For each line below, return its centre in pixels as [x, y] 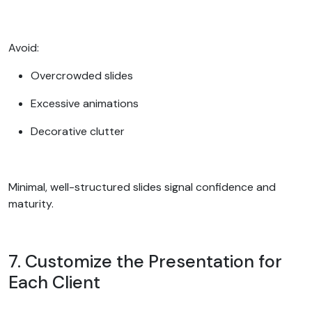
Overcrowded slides [83, 75]
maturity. [32, 203]
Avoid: [25, 47]
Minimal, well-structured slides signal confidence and [142, 187]
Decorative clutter [79, 131]
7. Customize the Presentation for [145, 261]
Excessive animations [86, 103]
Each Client [56, 282]
